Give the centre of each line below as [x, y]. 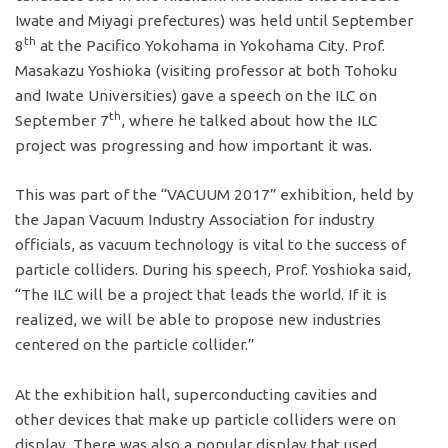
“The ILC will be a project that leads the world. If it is [201, 295]
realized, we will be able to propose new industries [198, 320]
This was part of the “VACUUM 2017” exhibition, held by [215, 195]
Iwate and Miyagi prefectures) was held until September [214, 20]
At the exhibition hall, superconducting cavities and [196, 395]
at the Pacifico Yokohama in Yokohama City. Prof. [211, 45]
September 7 [62, 120]
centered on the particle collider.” [135, 345]
